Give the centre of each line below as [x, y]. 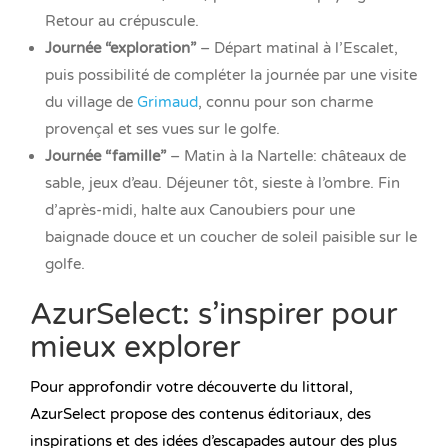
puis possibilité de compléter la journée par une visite [231, 75]
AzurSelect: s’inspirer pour [213, 315]
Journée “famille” [105, 156]
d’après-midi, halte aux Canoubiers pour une [200, 210]
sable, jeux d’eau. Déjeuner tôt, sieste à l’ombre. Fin [222, 183]
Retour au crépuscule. [122, 21]
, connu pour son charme [285, 102]
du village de [91, 102]
